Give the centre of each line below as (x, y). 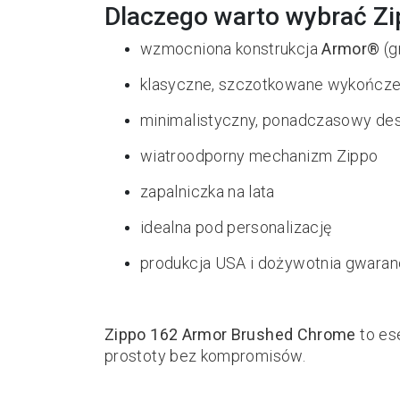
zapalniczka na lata (208, 192)
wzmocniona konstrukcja (231, 49)
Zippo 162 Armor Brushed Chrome (230, 334)
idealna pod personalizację (236, 227)
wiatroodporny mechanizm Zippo (259, 156)
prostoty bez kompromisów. (205, 356)
